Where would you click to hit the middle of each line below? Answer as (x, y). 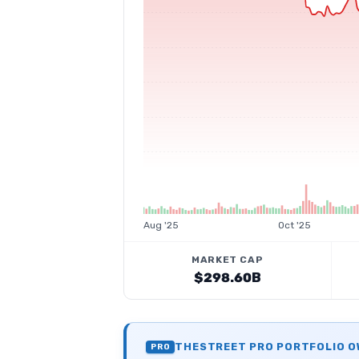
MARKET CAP (228, 260)
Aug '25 (161, 225)
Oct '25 (294, 225)
